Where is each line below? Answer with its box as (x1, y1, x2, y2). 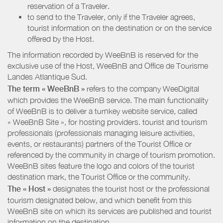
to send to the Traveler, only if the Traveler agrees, (27, 12, 195, 22)
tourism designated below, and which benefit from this (7, 195, 192, 205)
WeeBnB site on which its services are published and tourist (7, 206, 212, 216)
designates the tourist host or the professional (51, 184, 214, 193)
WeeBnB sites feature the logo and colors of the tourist (7, 161, 195, 170)
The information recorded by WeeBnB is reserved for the (7, 50, 198, 60)
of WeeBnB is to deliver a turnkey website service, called (7, 106, 197, 115)
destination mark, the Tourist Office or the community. (7, 172, 190, 181)
